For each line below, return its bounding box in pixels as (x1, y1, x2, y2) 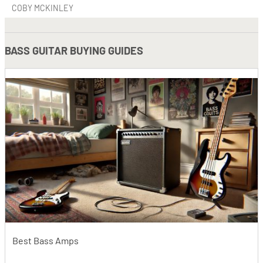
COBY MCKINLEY (12, 3, 74, 14)
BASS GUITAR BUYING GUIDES (5, 44, 143, 58)
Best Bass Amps (12, 235, 79, 247)
